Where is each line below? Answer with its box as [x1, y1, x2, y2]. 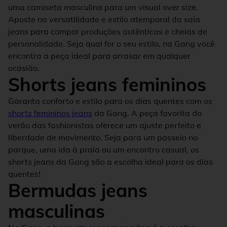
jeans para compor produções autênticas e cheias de [8, 26, 207, 36]
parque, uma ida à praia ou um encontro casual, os [8, 144, 199, 155]
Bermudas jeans [8, 178, 147, 202]
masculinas [8, 199, 105, 222]
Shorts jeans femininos [8, 72, 206, 96]
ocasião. [8, 62, 40, 73]
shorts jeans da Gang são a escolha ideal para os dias [8, 156, 213, 167]
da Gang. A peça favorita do [92, 107, 202, 118]
